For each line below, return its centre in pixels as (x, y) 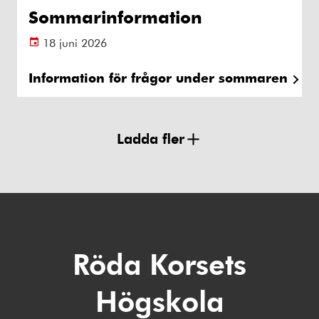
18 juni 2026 (75, 42)
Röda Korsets (159, 263)
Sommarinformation (115, 17)
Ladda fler (151, 138)
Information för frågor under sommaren (158, 77)
